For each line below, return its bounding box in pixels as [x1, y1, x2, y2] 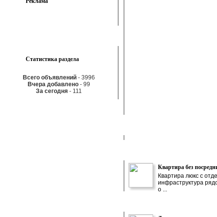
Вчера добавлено [28, 81, 78, 88]
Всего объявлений [23, 74, 77, 81]
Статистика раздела [26, 55, 79, 63]
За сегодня [36, 88, 68, 94]
